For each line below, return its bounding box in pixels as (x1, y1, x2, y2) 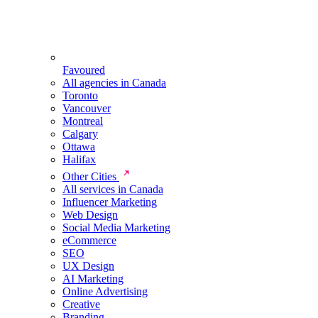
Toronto (62, 89, 98, 102)
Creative (62, 298, 100, 310)
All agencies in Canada (62, 77, 166, 89)
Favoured (62, 64, 105, 76)
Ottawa (62, 141, 95, 153)
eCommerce (62, 234, 116, 246)
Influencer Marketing (62, 196, 157, 208)
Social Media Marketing (62, 221, 170, 234)
